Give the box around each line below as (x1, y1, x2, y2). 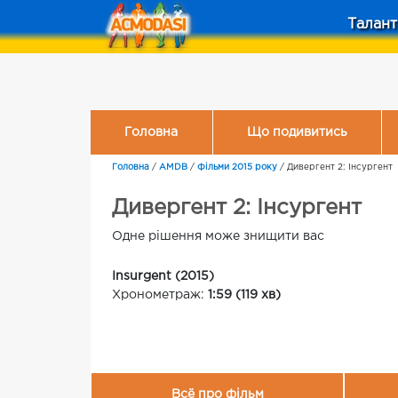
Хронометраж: (112, 290, 208, 300)
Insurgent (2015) (112, 271, 214, 282)
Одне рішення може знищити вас (112, 231, 324, 242)
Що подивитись (246, 126, 347, 138)
